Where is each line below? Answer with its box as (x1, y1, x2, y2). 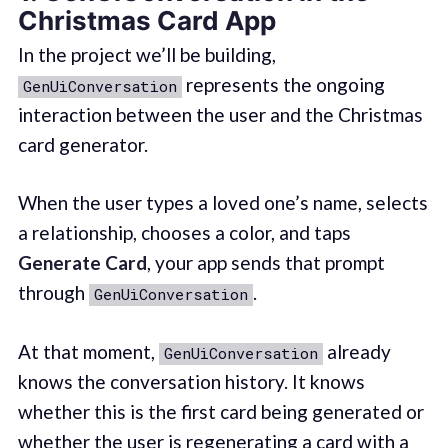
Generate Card (17, 251, 147, 275)
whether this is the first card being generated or (17, 399, 424, 423)
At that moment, (17, 339, 159, 363)
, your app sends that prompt (146, 251, 385, 275)
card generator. (17, 132, 148, 156)
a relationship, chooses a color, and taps (17, 221, 351, 245)
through (17, 281, 89, 305)
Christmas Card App (17, 4, 276, 36)
